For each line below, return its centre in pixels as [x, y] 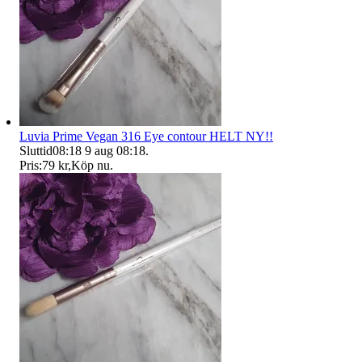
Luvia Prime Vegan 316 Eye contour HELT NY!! [146, 136]
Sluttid [36, 150]
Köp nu [90, 165]
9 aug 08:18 [115, 150]
